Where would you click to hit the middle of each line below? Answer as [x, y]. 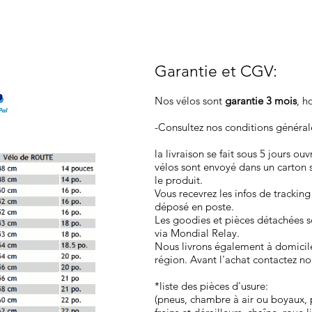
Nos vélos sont [190, 101]
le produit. [179, 180]
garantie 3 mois [261, 101]
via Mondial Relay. [197, 233]
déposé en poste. [194, 207]
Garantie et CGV [214, 72]
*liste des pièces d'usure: [211, 286]
